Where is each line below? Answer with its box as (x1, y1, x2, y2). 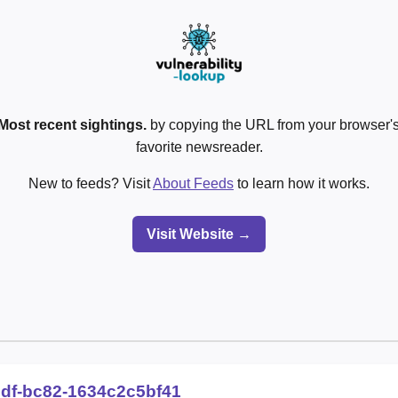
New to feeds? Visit (28, 175, 153, 191)
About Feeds (153, 175, 234, 191)
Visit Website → (147, 226, 251, 242)
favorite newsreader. (135, 139, 263, 155)
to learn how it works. (234, 175, 370, 191)
